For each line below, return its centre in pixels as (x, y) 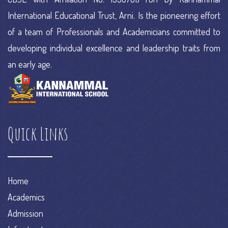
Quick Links (38, 133)
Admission (25, 213)
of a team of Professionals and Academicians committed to (114, 32)
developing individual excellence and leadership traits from (114, 48)
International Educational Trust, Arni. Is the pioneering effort (114, 15)
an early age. (30, 64)
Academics (26, 197)
